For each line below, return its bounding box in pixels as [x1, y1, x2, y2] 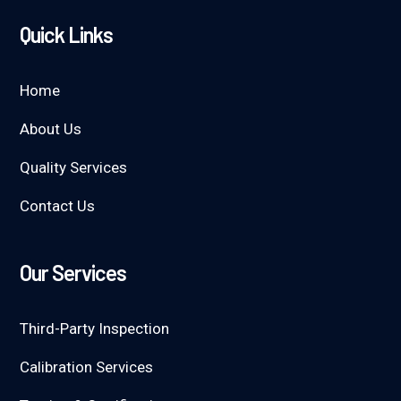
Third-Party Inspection [20, 320, 170, 337]
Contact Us [20, 197, 96, 215]
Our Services [20, 260, 127, 286]
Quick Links [20, 21, 114, 47]
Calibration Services [20, 358, 154, 376]
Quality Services [20, 158, 128, 176]
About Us [20, 120, 82, 138]
